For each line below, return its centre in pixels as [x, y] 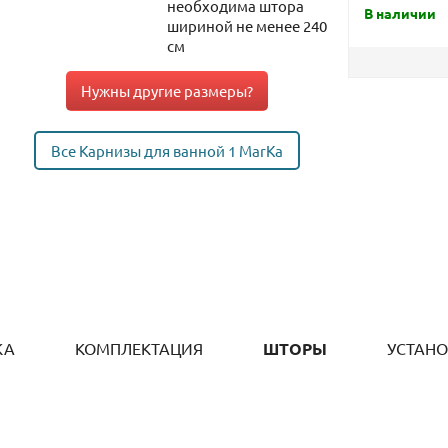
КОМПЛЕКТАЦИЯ [139, 348]
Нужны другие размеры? [167, 90]
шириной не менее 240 [247, 25]
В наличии [400, 12]
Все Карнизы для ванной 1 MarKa [167, 150]
